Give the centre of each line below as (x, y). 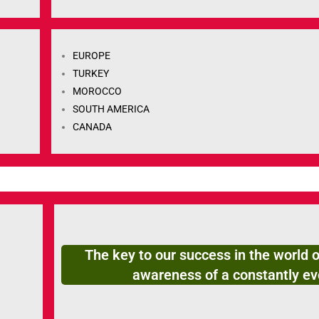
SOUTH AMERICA (111, 109)
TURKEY (91, 74)
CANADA (93, 127)
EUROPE (92, 56)
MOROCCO (98, 91)
